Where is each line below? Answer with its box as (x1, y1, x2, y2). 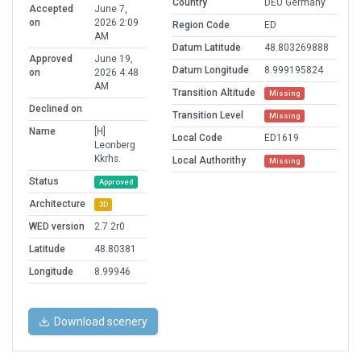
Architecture (29, 198, 85, 210)
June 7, (94, 3, 127, 15)
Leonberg (94, 139, 135, 151)
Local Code (172, 132, 222, 144)
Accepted (29, 3, 73, 15)
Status (29, 176, 59, 188)
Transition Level (172, 110, 243, 122)
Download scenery (54, 315, 147, 329)
